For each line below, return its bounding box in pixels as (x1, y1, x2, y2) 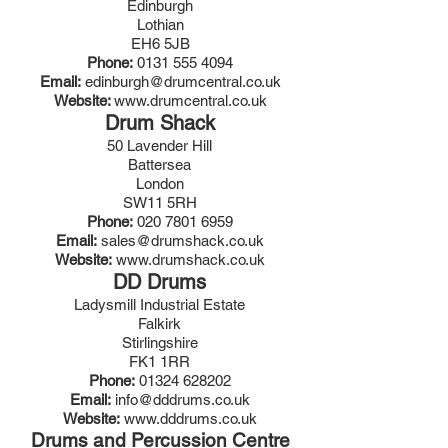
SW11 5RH (122, 194, 197, 211)
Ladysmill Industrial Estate (74, 296, 245, 313)
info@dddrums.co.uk (114, 391, 250, 408)
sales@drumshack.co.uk (100, 232, 264, 249)
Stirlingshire (121, 334, 198, 351)
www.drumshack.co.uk (115, 251, 265, 268)
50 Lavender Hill (107, 137, 212, 154)
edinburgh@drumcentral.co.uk (84, 73, 281, 90)
